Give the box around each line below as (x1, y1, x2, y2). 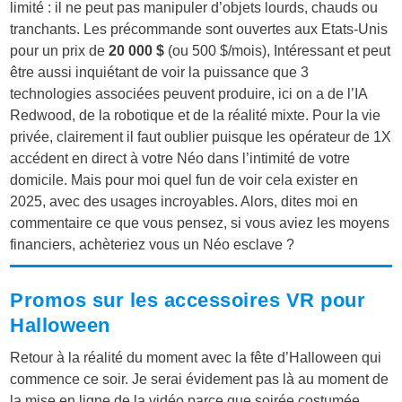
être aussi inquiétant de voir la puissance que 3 (10, 64, 310, 80)
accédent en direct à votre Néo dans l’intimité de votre (10, 150, 351, 166)
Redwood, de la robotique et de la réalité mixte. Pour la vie (10, 107, 381, 123)
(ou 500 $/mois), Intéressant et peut (164, 42, 391, 58)
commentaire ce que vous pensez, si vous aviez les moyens (10, 214, 390, 231)
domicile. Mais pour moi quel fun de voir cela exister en (10, 171, 359, 188)
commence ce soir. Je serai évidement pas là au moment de (10, 371, 389, 387)
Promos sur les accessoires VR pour (10, 288, 366, 311)
